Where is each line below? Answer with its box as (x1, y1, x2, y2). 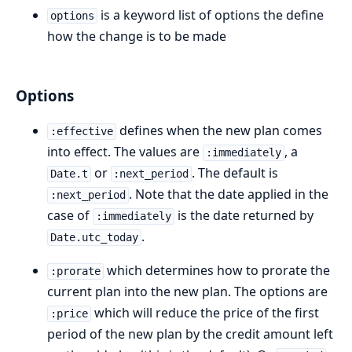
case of (47, 207, 93, 225)
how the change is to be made (47, 27, 226, 45)
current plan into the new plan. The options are (47, 283, 328, 301)
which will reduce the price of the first (90, 304, 319, 322)
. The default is (192, 164, 279, 182)
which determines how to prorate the (103, 262, 330, 280)
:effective (49, 125, 113, 138)
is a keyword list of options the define (97, 6, 324, 24)
